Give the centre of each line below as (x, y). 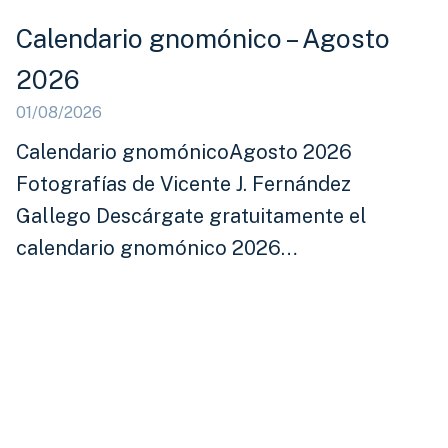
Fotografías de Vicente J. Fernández (184, 184)
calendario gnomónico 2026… (157, 248)
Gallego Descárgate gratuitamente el (192, 216)
